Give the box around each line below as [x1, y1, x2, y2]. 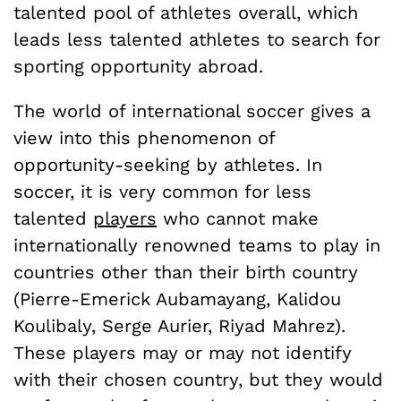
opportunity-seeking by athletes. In [13, 154, 322, 176]
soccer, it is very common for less [13, 181, 311, 203]
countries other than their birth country [13, 261, 358, 284]
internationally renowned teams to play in [13, 235, 380, 257]
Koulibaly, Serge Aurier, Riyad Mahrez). [13, 315, 346, 337]
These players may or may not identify [13, 342, 352, 364]
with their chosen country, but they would [13, 369, 383, 391]
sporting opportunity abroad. [13, 55, 269, 78]
